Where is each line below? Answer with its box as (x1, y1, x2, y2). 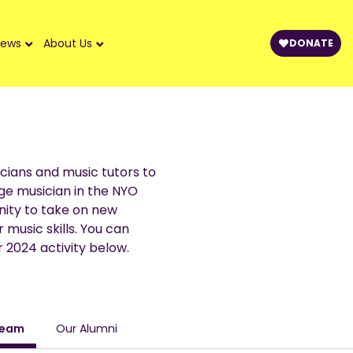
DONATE (289, 36, 333, 50)
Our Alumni (56, 320, 117, 336)
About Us (43, 35, 92, 52)
